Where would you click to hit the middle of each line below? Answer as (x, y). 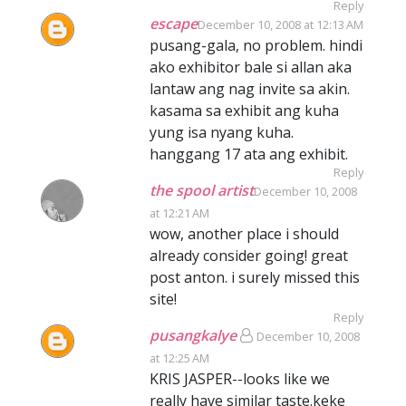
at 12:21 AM (179, 213)
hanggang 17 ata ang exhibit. (249, 154)
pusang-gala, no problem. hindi (256, 45)
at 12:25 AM (179, 358)
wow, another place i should (244, 234)
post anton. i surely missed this (255, 277)
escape (174, 24)
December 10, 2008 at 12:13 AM (280, 24)
